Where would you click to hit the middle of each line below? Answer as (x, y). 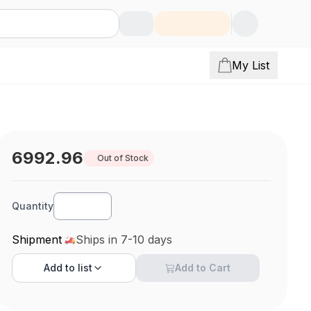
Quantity (33, 206)
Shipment (37, 239)
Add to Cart (203, 268)
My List (251, 65)
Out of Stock (123, 158)
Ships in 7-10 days (124, 239)
